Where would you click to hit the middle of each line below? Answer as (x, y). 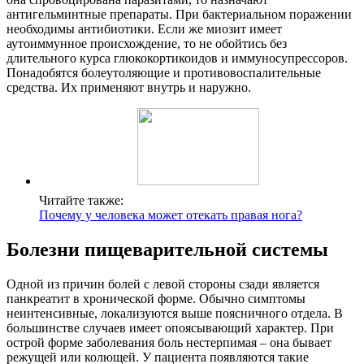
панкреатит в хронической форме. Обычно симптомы (156, 299)
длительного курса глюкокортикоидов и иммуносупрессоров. (177, 58)
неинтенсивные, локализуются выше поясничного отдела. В (175, 314)
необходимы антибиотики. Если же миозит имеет (144, 29)
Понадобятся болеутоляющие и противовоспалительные (164, 73)
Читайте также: (81, 201)
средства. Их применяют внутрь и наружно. (129, 88)
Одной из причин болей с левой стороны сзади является (163, 284)
